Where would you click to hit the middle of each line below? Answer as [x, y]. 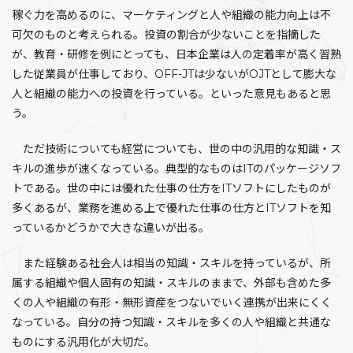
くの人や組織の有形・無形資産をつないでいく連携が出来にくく [172, 303]
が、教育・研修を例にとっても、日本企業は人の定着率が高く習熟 [176, 54]
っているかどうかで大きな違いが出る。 [111, 228]
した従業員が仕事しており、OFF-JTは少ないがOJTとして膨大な [174, 74]
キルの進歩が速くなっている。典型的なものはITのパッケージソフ [176, 169]
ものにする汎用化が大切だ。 [84, 342]
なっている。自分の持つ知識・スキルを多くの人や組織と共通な [171, 322]
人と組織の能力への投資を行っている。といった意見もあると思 [171, 94]
